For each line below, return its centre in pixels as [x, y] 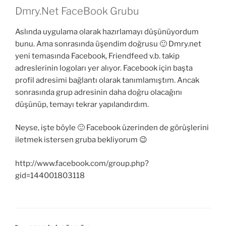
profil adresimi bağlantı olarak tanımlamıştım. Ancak [107, 80]
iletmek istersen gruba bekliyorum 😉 [81, 140]
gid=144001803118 [50, 175]
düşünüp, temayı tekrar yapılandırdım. [82, 104]
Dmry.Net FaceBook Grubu [77, 11]
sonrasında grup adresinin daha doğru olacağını [99, 92]
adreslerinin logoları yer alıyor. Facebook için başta [104, 68]
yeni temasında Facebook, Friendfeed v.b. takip [97, 56]
